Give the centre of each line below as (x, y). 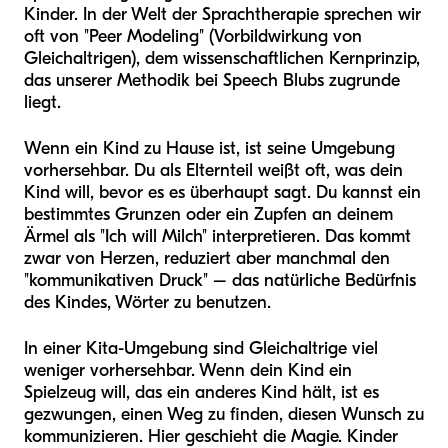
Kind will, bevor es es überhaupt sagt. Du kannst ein (222, 193)
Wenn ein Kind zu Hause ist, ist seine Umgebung (209, 149)
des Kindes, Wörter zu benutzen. (147, 303)
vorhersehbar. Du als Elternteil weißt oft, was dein (213, 171)
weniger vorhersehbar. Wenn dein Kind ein (188, 371)
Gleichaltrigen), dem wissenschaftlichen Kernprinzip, (222, 59)
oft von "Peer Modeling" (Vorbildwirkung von (193, 37)
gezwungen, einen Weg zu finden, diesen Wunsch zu (224, 415)
